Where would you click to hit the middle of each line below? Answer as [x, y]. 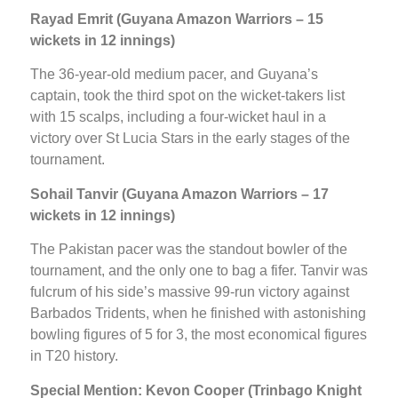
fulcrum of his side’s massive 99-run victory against [190, 292]
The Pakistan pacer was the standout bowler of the [189, 250]
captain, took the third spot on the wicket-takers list [187, 96]
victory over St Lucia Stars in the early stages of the [190, 139]
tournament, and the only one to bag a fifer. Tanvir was [199, 271]
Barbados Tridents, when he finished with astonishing [198, 314]
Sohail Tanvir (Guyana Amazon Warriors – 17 [179, 194]
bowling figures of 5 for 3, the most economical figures [199, 335]
